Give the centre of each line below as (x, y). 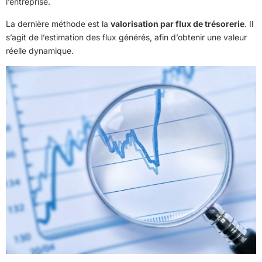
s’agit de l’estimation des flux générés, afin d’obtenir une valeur (126, 37)
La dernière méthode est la (58, 23)
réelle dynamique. (40, 50)
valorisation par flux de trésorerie (177, 23)
